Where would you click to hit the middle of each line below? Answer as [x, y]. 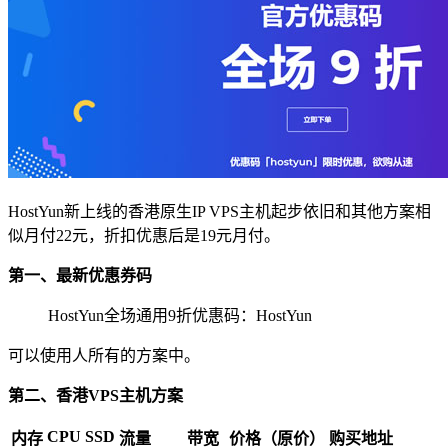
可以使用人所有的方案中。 [104, 355]
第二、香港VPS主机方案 [95, 395]
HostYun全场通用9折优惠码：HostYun [180, 315]
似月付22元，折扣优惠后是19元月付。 [144, 235]
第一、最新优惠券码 [80, 275]
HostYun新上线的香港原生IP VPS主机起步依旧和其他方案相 [219, 211]
